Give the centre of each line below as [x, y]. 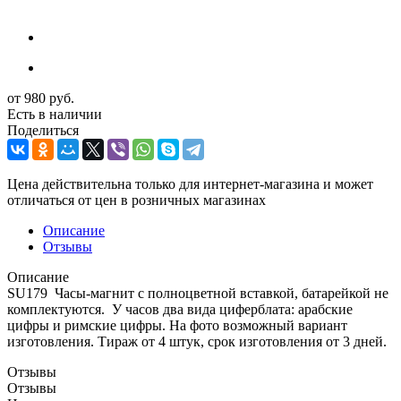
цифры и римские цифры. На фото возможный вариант [177, 325]
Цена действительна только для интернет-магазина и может [190, 183]
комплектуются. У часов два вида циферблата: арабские [180, 309]
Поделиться [43, 130]
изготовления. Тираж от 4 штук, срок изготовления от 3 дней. [197, 341]
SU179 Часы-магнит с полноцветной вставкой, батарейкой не [198, 293]
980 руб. [49, 98]
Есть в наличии [55, 114]
